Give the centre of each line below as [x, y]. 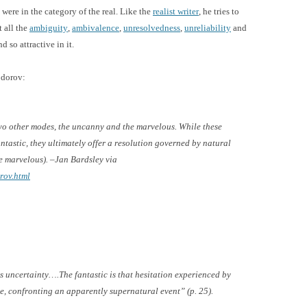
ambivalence [96, 27]
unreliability [208, 27]
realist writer [176, 11]
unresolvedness [152, 27]
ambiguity [49, 27]
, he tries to [219, 11]
